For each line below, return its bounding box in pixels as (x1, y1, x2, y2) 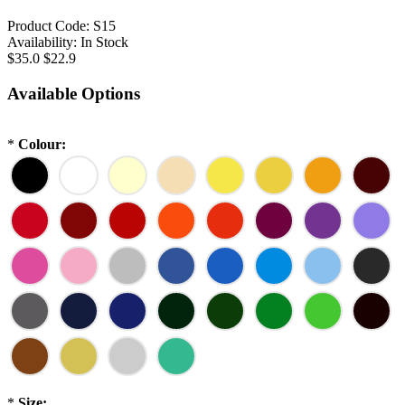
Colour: (18, 137, 66, 153)
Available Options (7, 83, 140, 103)
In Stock (80, 33, 128, 50)
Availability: (7, 33, 77, 50)
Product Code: (7, 17, 89, 33)
